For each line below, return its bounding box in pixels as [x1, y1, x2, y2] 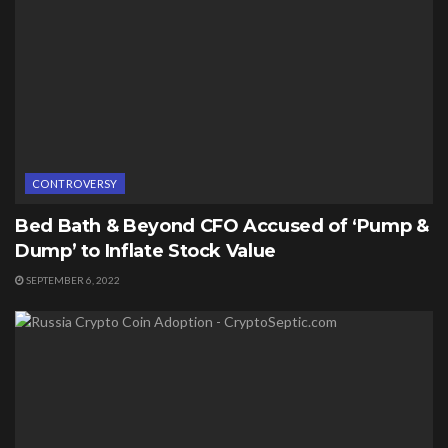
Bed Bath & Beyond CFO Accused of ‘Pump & [15, 215, 429, 238]
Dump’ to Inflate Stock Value [15, 240, 276, 263]
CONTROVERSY [32, 177, 118, 191]
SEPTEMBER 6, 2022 [24, 274, 120, 287]
